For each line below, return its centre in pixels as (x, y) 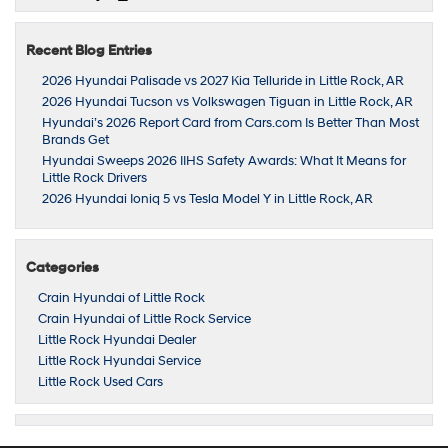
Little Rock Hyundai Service (119, 360)
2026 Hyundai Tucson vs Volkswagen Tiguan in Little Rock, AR (227, 101)
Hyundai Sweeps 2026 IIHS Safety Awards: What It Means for (224, 160)
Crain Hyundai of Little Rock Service (144, 318)
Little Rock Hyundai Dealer (117, 339)
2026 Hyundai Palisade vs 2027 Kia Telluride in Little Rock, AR (223, 80)
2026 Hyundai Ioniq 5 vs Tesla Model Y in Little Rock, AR (207, 198)
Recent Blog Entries (89, 50)
